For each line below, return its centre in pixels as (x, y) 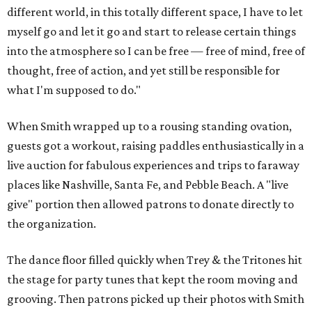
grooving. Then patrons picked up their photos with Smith (156, 299)
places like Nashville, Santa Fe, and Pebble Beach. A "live (148, 185)
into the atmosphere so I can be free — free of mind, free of (156, 51)
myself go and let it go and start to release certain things (151, 32)
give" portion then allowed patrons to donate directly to (150, 204)
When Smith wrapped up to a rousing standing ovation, (149, 126)
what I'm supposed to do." (74, 90)
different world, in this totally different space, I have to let (155, 12)
